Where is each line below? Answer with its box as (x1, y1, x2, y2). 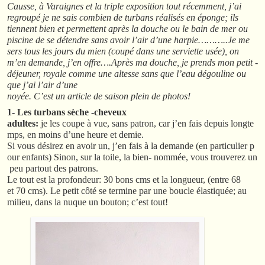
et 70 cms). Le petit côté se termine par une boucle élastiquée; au (7, 185, 247, 196)
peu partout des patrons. (7, 163, 98, 173)
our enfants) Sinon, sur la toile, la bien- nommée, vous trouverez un (7, 151, 257, 162)
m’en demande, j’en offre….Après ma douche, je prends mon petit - (7, 57, 258, 67)
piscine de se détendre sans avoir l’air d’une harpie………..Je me (7, 34, 250, 45)
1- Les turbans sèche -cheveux (7, 106, 127, 117)
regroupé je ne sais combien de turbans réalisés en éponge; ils (7, 12, 238, 22)
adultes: (7, 118, 41, 128)
